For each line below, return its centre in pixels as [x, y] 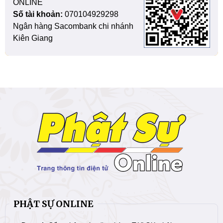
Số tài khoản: [38, 14]
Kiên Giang [33, 38]
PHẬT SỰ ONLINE [54, 204]
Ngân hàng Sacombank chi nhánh [73, 26]
